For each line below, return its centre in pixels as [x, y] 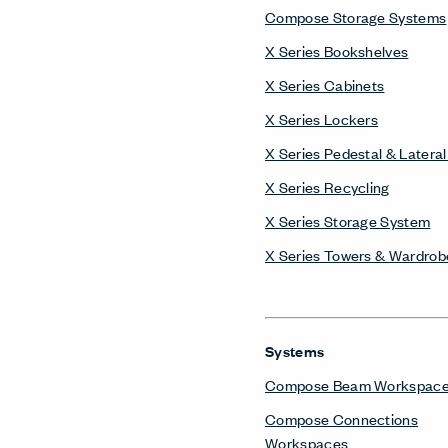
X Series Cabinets [325, 84]
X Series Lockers [322, 118]
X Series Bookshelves [337, 50]
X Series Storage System [348, 220]
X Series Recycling [327, 186]
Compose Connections [342, 418]
